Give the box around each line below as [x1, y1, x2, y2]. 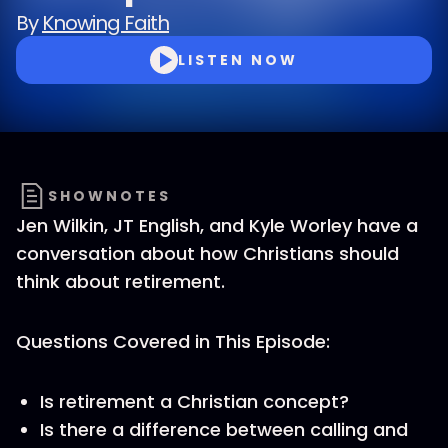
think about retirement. [16, 269, 225, 294]
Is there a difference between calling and [40, 417, 408, 442]
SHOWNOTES [48, 186, 171, 206]
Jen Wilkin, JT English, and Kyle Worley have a [16, 213, 418, 238]
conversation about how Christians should [16, 241, 399, 266]
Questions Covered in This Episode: [16, 329, 330, 354]
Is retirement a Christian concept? [40, 389, 349, 414]
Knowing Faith [42, 9, 169, 37]
